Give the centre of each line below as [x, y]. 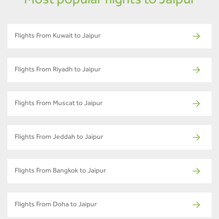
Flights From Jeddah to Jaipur [59, 138]
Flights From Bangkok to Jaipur [60, 171]
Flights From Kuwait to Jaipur [58, 36]
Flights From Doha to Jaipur [56, 205]
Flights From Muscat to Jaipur [59, 104]
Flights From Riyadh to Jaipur [58, 70]
